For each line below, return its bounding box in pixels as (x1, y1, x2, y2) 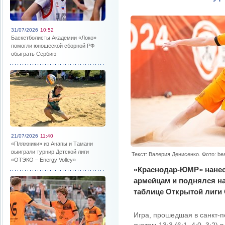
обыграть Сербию (11, 51, 56, 57)
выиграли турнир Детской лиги (11, 149, 89, 155)
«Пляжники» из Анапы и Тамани (11, 141, 93, 147)
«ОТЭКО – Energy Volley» (11, 157, 76, 163)
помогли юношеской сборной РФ (11, 43, 94, 49)
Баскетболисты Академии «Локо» (11, 35, 96, 41)
